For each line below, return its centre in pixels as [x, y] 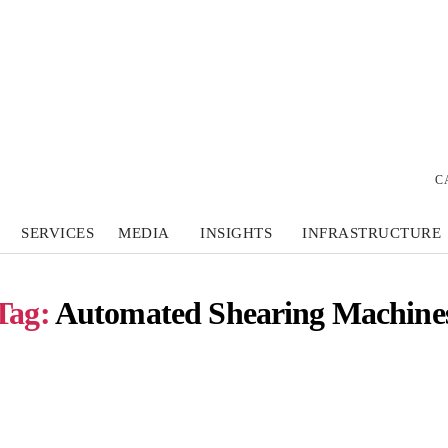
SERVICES [58, 233]
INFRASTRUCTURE [371, 233]
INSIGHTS [235, 233]
